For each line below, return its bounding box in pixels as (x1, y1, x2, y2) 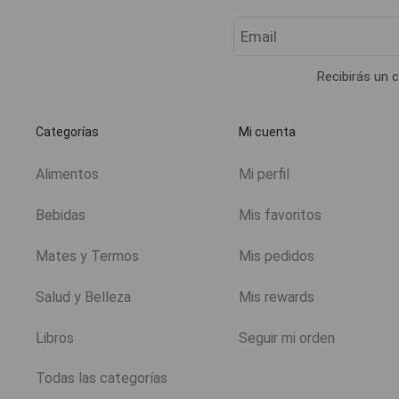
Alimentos (35, 165, 99, 183)
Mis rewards (238, 288, 314, 305)
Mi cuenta (239, 125, 297, 140)
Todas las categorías (35, 370, 167, 387)
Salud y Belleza (35, 288, 131, 305)
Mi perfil (238, 165, 289, 183)
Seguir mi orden (238, 329, 335, 346)
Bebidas (35, 206, 85, 224)
